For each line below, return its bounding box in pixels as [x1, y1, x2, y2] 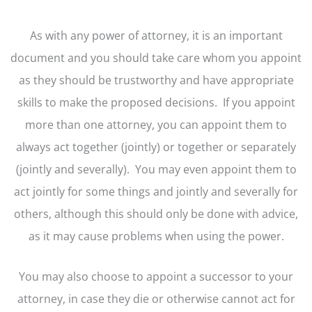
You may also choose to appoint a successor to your [19, 268, 293, 285]
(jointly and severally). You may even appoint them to [15, 161, 297, 178]
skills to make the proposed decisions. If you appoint [17, 94, 295, 111]
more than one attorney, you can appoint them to [25, 116, 287, 133]
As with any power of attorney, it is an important [29, 27, 283, 44]
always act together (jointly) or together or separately [16, 139, 296, 155]
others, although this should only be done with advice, [14, 205, 298, 222]
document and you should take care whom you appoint [10, 49, 302, 66]
